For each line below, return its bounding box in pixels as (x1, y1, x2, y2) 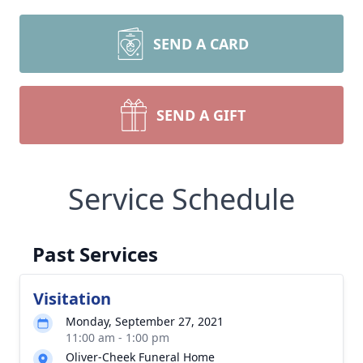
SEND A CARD (153, 34, 249, 53)
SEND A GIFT (156, 105, 246, 125)
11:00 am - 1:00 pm (66, 330, 169, 345)
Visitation (33, 288, 111, 310)
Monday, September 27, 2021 (66, 314, 224, 329)
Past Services (32, 241, 158, 267)
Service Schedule (68, 179, 295, 219)
